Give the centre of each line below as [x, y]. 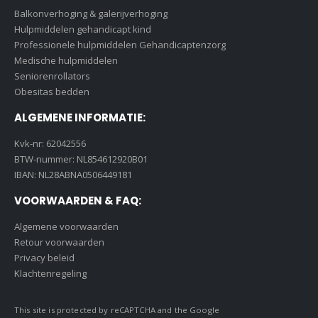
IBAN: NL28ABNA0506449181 [73, 174]
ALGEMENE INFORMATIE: [80, 117]
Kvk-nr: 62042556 [50, 143]
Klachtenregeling [50, 273]
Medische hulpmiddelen [66, 60]
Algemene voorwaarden [66, 226]
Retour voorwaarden [59, 242]
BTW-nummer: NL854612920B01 [81, 159]
